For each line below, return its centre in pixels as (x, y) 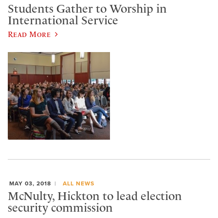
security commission (60, 208)
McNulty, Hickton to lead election (95, 196)
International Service (63, 20)
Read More (29, 34)
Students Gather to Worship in (87, 9)
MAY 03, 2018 (30, 184)
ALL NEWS (78, 184)
